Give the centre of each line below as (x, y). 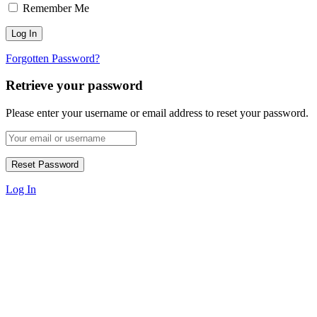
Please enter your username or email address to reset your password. (157, 113)
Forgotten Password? (53, 58)
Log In (21, 190)
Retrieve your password (74, 86)
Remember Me (56, 8)
